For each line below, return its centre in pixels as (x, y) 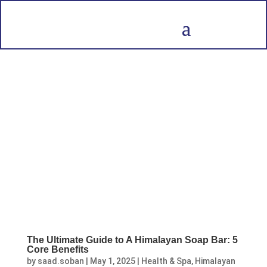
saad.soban (60, 261)
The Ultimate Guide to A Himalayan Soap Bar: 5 (132, 240)
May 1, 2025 (112, 261)
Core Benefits (58, 249)
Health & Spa (166, 261)
